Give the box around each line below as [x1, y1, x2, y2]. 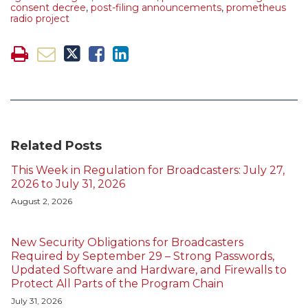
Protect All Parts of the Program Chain [11, 277, 223, 291]
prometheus [226, 1, 286, 14]
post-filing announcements [91, 1, 221, 14]
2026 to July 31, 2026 [11, 177, 125, 191]
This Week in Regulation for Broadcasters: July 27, [11, 164, 285, 177]
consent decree [10, 1, 86, 14]
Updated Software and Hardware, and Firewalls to [11, 263, 287, 277]
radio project [10, 12, 69, 25]
